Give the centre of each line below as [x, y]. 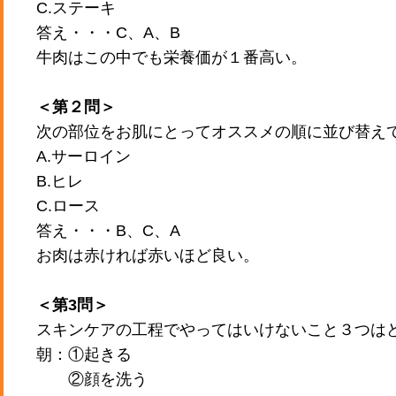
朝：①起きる [84, 354]
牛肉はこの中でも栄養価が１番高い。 [171, 57]
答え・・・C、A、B [108, 33]
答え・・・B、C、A [108, 231]
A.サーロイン [83, 156]
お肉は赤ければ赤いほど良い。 [147, 255]
